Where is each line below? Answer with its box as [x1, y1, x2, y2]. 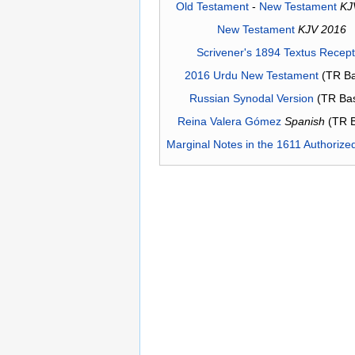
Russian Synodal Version [189, 92, 314, 105]
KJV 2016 [298, 23, 346, 36]
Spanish [284, 115, 325, 128]
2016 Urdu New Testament [184, 69, 319, 82]
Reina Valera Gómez [177, 115, 281, 128]
